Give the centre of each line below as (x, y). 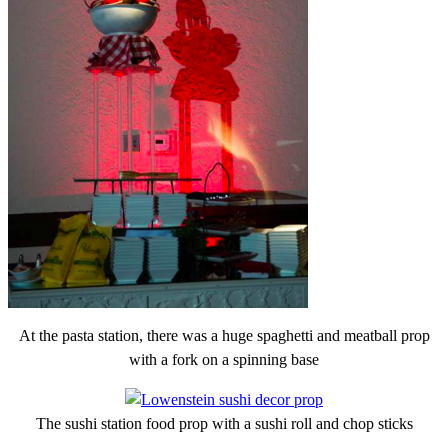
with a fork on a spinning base (224, 359)
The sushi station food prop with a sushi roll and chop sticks (224, 423)
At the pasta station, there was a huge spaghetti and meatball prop (224, 335)
